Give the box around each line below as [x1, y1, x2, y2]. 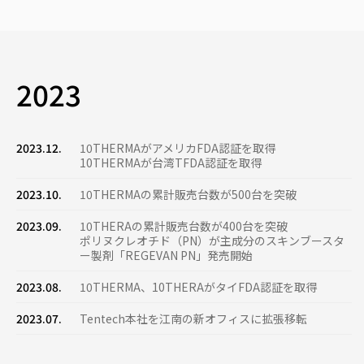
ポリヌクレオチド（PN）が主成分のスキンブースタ [80, 232, 344, 249]
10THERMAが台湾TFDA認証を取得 [80, 154, 262, 171]
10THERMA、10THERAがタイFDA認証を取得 [80, 279, 317, 296]
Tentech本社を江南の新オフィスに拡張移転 [80, 310, 307, 327]
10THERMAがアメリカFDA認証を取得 [80, 140, 275, 157]
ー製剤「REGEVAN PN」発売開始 [80, 247, 253, 264]
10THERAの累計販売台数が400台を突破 [80, 218, 288, 235]
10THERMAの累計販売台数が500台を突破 [80, 186, 297, 203]
